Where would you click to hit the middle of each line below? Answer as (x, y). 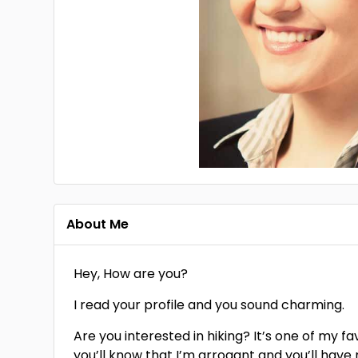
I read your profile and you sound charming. (209, 305)
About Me (98, 224)
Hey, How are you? (131, 274)
